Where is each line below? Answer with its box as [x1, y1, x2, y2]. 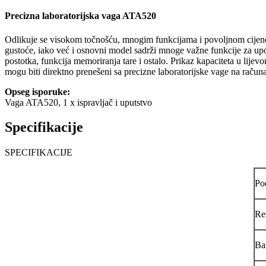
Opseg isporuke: [5, 86, 70, 97]
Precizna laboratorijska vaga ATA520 [5, 11, 156, 21]
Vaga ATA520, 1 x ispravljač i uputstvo [5, 97, 152, 107]
